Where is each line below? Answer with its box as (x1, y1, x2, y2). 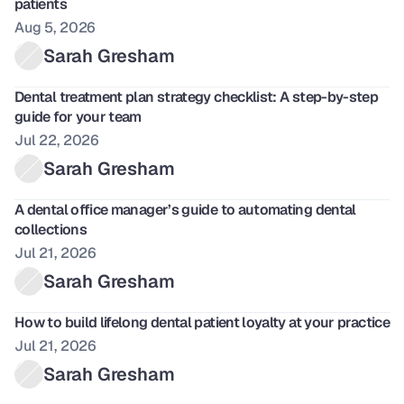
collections (14, 220, 87, 239)
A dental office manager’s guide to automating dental (14, 200, 356, 219)
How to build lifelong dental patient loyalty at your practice (14, 313, 390, 332)
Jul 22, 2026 (14, 131, 100, 150)
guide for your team (14, 107, 145, 126)
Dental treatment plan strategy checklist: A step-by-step (14, 87, 379, 106)
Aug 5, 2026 (14, 18, 96, 37)
